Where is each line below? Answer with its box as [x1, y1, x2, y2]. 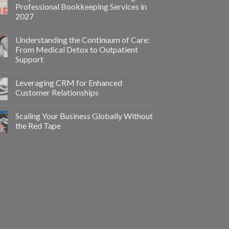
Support [15, 54, 43, 64]
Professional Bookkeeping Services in [15, 2, 147, 12]
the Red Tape [15, 121, 61, 131]
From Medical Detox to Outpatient [15, 44, 138, 55]
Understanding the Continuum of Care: [15, 35, 150, 45]
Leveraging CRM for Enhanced [15, 78, 122, 88]
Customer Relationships [15, 87, 99, 98]
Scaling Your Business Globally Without [15, 111, 153, 121]
